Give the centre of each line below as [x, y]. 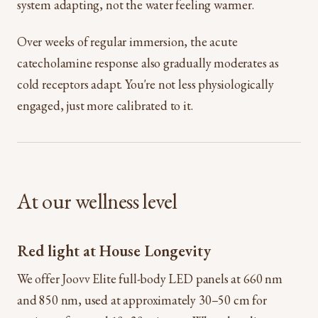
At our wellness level [97, 201]
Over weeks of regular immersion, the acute [127, 42]
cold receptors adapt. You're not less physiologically [146, 84]
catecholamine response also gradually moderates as [148, 63]
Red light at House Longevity [114, 251]
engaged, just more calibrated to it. [105, 105]
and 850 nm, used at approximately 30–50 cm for [142, 300]
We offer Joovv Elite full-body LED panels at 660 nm [150, 279]
